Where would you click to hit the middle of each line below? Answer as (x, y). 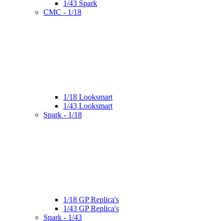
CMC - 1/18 (62, 12)
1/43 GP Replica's (91, 208)
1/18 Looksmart (88, 97)
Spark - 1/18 (63, 114)
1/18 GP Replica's (91, 199)
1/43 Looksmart (88, 106)
